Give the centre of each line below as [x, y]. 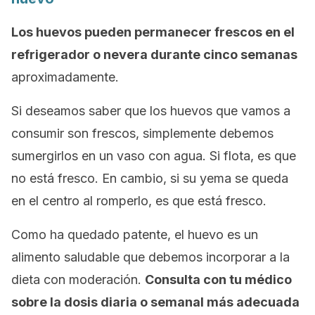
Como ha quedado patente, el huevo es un [135, 234]
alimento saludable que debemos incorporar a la [150, 257]
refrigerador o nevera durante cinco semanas [154, 54]
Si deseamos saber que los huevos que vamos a [151, 111]
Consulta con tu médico [218, 279]
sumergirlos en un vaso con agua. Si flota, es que [154, 156]
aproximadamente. [65, 77]
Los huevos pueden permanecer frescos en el [153, 32]
